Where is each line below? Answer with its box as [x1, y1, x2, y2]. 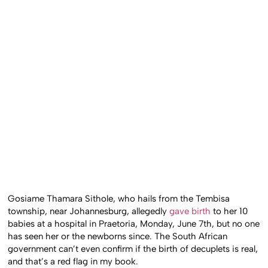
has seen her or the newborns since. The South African [8, 231, 228, 242]
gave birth [169, 206, 211, 217]
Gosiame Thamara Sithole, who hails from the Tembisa [8, 193, 230, 205]
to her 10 [211, 206, 248, 217]
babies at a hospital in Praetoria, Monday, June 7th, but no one [8, 218, 260, 230]
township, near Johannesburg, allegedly [8, 206, 170, 217]
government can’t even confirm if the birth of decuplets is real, [8, 243, 258, 255]
